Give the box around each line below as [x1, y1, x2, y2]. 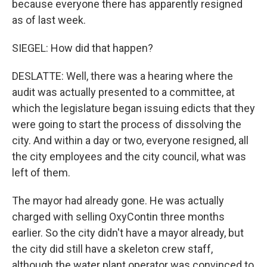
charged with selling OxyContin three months [12, 210, 225, 223]
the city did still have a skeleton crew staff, [12, 243, 213, 255]
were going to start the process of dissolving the [12, 118, 241, 131]
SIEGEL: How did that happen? [12, 42, 153, 54]
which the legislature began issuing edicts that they [12, 102, 255, 114]
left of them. [12, 166, 70, 179]
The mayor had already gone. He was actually [12, 194, 224, 207]
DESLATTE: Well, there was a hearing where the [12, 70, 233, 82]
